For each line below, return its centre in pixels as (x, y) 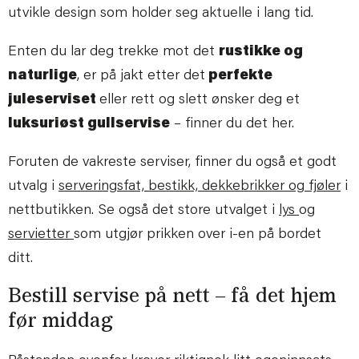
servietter (41, 234)
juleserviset (54, 100)
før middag (61, 322)
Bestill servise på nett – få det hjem (172, 297)
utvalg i (33, 186)
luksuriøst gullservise (89, 124)
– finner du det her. (234, 124)
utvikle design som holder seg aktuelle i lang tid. (163, 13)
